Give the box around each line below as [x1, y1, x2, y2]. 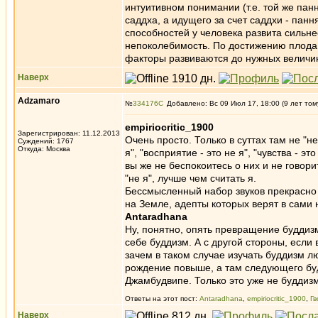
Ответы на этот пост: [125, 295, 199, 302]
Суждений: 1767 [18, 137, 74, 145]
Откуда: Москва [18, 145, 70, 153]
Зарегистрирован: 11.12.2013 [18, 129, 120, 137]
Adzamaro [18, 96, 60, 106]
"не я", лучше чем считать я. [125, 172, 256, 184]
